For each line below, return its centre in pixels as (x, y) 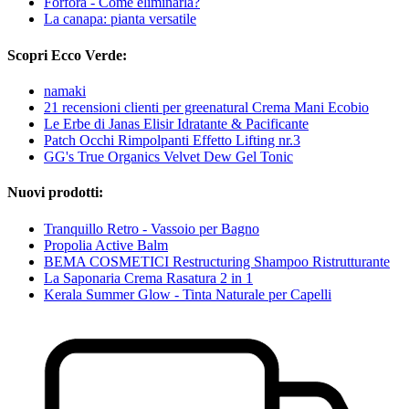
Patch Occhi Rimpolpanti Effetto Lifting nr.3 (172, 140)
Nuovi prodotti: (55, 193)
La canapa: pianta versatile (120, 19)
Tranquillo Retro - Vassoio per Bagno (152, 228)
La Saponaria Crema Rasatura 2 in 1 (148, 278)
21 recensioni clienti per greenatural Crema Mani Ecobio (206, 107)
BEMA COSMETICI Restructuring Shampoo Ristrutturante (217, 261)
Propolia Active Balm (106, 245)
